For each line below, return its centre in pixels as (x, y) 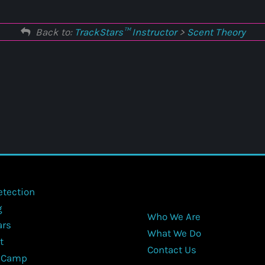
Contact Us (172, 250)
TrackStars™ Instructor (126, 32)
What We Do (174, 233)
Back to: (55, 32)
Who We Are (174, 217)
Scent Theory (216, 32)
